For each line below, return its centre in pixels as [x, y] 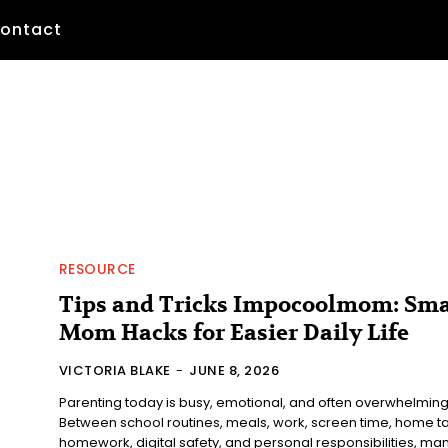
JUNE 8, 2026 [234, 370]
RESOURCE [97, 268]
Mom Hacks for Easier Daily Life [233, 332]
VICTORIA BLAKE [114, 370]
